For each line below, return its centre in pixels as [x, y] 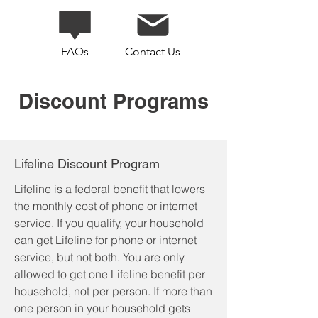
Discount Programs [114, 101]
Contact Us [153, 51]
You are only [154, 257]
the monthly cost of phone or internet [106, 206]
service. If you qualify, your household [109, 223]
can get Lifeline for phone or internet [105, 240]
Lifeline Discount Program [87, 164]
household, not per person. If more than [113, 291]
